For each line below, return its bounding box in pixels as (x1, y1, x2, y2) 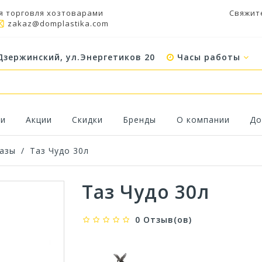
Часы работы (174, 51, 244, 63)
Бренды (123, 114, 157, 126)
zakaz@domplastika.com (8, 18, 109, 29)
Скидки (72, 114, 104, 126)
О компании (176, 114, 230, 126)
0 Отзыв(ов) (135, 214, 192, 225)
